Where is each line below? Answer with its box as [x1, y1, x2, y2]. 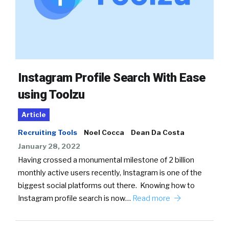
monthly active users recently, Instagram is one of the [18, 168, 202, 177]
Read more [132, 193, 172, 203]
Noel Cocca [84, 128, 124, 136]
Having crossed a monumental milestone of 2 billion [18, 155, 194, 165]
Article [21, 110, 46, 119]
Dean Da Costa [131, 128, 185, 136]
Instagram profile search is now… [18, 193, 132, 203]
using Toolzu [18, 87, 85, 102]
